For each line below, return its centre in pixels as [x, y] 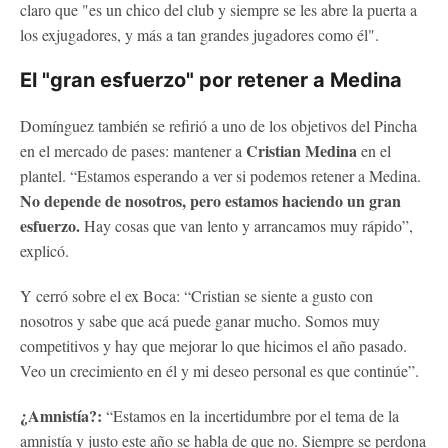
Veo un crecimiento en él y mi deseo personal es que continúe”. [219, 370]
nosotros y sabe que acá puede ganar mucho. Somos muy [200, 320]
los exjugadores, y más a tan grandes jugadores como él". [199, 34]
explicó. [44, 250]
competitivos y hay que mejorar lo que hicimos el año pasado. [213, 345]
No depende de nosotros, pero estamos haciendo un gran [210, 200]
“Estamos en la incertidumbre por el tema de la [250, 415]
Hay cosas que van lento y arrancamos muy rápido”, [246, 225]
